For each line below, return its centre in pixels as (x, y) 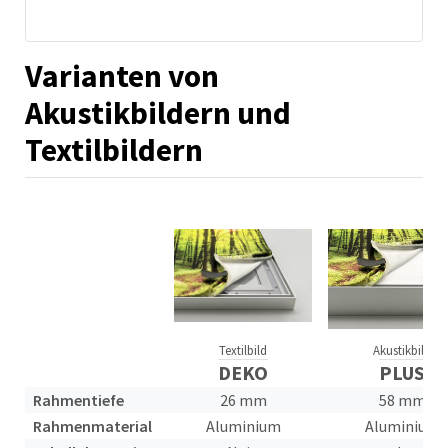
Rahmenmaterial (92, 425)
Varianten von (122, 75)
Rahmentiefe (78, 399)
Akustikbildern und (158, 112)
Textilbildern (114, 149)
